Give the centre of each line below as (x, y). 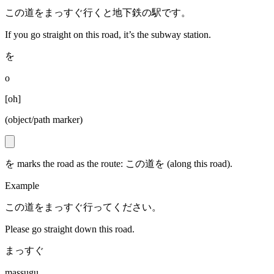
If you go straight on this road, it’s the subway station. (108, 35)
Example (22, 186)
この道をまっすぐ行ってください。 (83, 207)
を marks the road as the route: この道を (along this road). (119, 164)
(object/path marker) (44, 120)
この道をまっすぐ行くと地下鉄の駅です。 (98, 13)
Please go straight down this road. (70, 229)
